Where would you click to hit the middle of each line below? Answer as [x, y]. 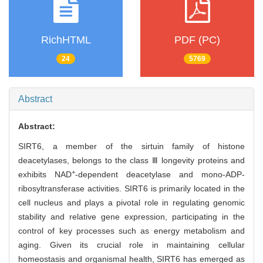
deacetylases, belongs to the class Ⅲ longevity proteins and [131, 161]
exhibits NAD [45, 175]
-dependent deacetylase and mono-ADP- [160, 175]
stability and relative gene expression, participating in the [131, 217]
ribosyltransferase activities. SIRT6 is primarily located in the [131, 189]
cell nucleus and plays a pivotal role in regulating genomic [131, 203]
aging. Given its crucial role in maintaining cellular [131, 245]
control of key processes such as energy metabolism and [131, 231]
